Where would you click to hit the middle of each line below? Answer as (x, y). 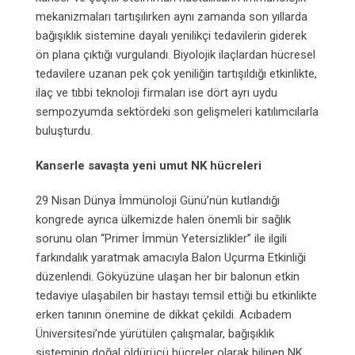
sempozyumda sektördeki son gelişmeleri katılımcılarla (177, 111)
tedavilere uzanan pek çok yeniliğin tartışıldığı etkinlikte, (176, 73)
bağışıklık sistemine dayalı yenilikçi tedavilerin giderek (171, 35)
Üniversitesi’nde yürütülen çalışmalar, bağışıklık (155, 333)
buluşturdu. (64, 130)
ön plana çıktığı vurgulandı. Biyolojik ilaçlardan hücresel (176, 54)
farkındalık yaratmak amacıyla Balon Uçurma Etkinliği (171, 257)
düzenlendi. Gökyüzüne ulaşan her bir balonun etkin (168, 276)
